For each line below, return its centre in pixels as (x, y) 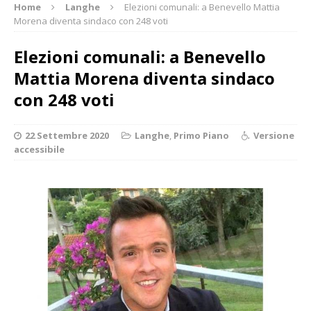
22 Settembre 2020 (67, 135)
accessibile (39, 149)
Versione (274, 135)
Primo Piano (201, 135)
